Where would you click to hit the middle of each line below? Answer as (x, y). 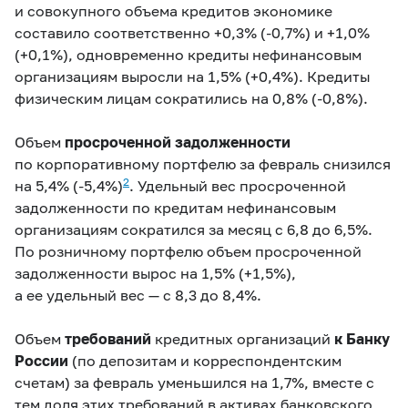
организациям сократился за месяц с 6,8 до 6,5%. (194, 229)
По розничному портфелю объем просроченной (188, 250)
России (41, 360)
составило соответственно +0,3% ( (140, 32)
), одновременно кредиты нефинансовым (212, 54)
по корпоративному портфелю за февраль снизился (203, 163)
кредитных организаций (243, 338)
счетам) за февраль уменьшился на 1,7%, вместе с (194, 382)
